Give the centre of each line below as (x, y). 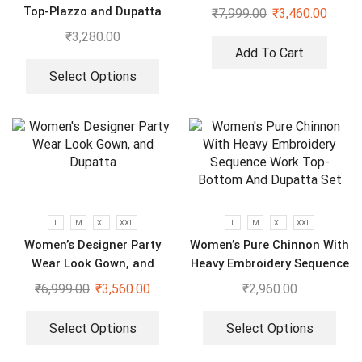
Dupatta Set (269, 300)
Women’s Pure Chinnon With (269, 244)
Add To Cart (269, 53)
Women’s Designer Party (93, 244)
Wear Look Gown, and (93, 263)
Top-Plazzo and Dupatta (93, 12)
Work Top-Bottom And (269, 282)
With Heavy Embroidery (93, 30)
